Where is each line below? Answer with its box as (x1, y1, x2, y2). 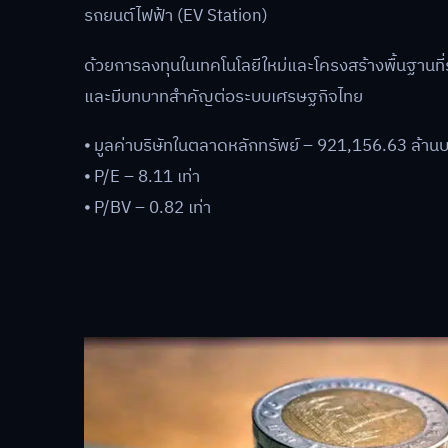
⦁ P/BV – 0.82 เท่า (84, 194, 211, 223)
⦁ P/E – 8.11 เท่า (84, 163, 200, 192)
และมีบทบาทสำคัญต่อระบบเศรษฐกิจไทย (84, 82, 363, 111)
